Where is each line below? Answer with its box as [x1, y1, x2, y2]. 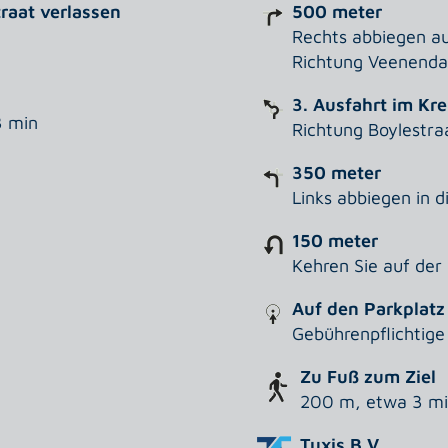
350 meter [291, 162, 381, 184]
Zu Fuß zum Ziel [299, 366, 436, 388]
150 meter [291, 230, 378, 252]
